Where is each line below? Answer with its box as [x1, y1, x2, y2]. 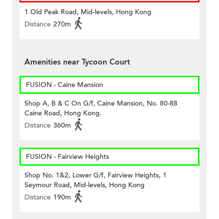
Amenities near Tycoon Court [24, 57, 130, 68]
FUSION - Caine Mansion [26, 80, 103, 90]
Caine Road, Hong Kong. [24, 109, 102, 118]
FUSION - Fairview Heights [26, 152, 109, 162]
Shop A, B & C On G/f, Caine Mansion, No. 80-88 [24, 99, 177, 109]
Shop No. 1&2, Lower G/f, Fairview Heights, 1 [24, 171, 167, 180]
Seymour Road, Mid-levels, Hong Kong [24, 180, 145, 190]
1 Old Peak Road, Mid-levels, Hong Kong [24, 7, 152, 17]
